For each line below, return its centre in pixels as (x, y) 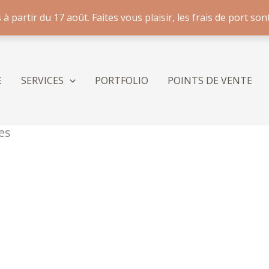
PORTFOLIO (121, 80)
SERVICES (43, 80)
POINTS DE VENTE (210, 80)
